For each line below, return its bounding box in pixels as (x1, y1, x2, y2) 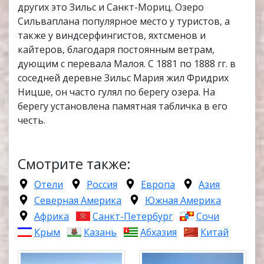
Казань (84, 226, 117, 239)
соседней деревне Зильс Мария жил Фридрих (18, 71, 229, 85)
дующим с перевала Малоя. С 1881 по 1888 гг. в (18, 57, 236, 71)
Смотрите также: (18, 154, 131, 174)
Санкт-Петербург (93, 210, 173, 223)
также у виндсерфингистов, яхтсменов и (18, 29, 206, 42)
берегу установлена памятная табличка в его (18, 100, 227, 113)
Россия (87, 178, 117, 192)
